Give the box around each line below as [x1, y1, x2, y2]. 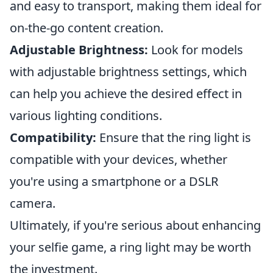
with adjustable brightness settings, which [10, 63, 247, 80]
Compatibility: [10, 129, 96, 146]
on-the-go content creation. [10, 19, 163, 36]
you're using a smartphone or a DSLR [10, 173, 218, 190]
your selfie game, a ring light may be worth [10, 239, 251, 255]
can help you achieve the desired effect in [10, 85, 242, 102]
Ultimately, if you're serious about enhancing [10, 217, 261, 233]
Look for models [148, 41, 243, 58]
